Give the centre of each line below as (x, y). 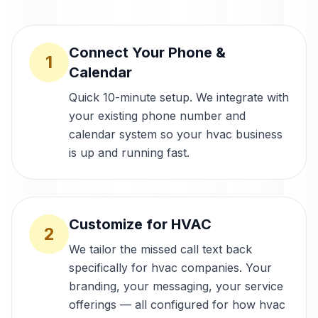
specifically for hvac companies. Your (170, 268)
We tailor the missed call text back (160, 249)
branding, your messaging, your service (176, 286)
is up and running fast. (129, 153)
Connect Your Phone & (147, 53)
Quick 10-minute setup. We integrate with (179, 97)
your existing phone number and (157, 116)
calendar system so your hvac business (176, 134)
